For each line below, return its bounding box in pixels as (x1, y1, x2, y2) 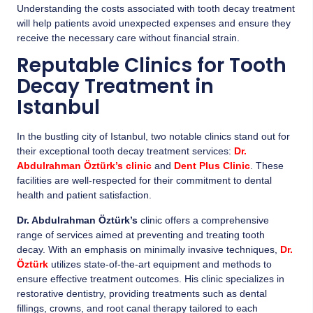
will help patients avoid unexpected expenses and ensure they (17, 17, 291, 29)
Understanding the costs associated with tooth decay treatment (17, 2, 295, 14)
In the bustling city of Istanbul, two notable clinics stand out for (17, 131, 290, 143)
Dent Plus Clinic (174, 160, 250, 172)
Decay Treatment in (17, 73, 214, 101)
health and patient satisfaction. (17, 189, 152, 201)
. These (250, 160, 284, 172)
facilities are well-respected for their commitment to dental (17, 175, 272, 187)
